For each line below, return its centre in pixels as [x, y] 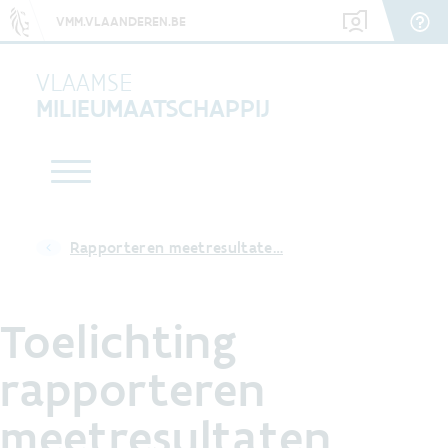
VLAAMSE [84, 82]
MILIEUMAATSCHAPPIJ [153, 108]
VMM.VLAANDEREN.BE [121, 21]
